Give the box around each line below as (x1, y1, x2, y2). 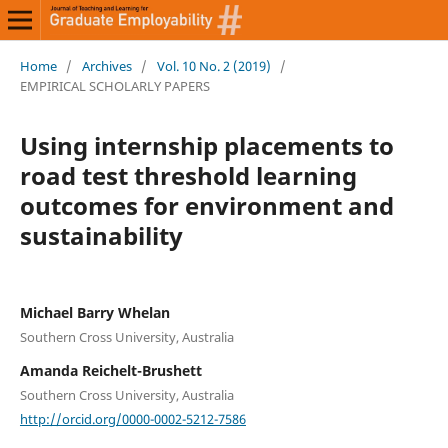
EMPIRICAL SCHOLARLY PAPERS (19, 76, 213, 95)
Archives (81, 56, 132, 75)
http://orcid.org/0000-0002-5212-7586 (19, 409, 246, 428)
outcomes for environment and (19, 188, 394, 222)
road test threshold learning (19, 158, 357, 192)
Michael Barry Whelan (19, 302, 170, 322)
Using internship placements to (19, 128, 394, 162)
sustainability (19, 218, 183, 252)
